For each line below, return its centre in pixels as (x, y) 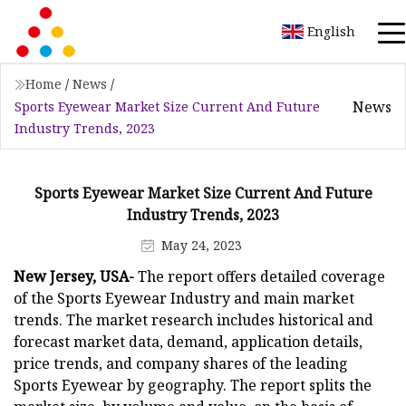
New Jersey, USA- (74, 276)
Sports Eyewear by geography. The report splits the (193, 385)
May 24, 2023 (202, 245)
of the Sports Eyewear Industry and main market (184, 298)
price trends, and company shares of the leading (181, 363)
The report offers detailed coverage (260, 276)
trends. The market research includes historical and (193, 319)
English (331, 31)
